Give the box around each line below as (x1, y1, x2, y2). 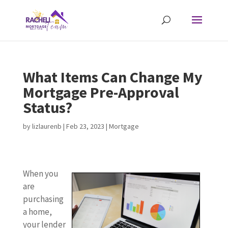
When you (22, 168, 59, 179)
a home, (22, 206, 52, 217)
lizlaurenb (32, 122, 62, 131)
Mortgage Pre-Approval (22, 82, 179, 102)
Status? (22, 98, 72, 117)
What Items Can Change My (22, 67, 203, 87)
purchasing (22, 193, 64, 205)
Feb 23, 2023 (66, 122, 104, 131)
